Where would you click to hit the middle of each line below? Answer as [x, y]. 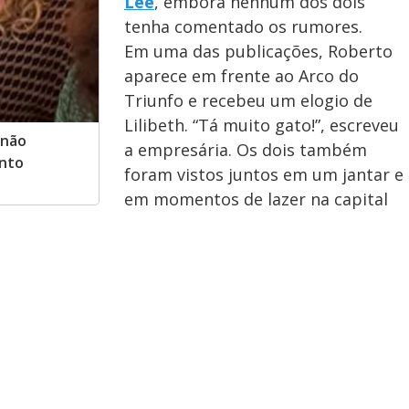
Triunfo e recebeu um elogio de [248, 100]
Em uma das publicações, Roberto [258, 51]
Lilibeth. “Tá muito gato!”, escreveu [262, 125]
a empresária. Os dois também [246, 150]
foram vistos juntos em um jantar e [264, 174]
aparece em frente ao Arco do [241, 76]
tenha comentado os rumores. [243, 26]
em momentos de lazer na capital [256, 199]
